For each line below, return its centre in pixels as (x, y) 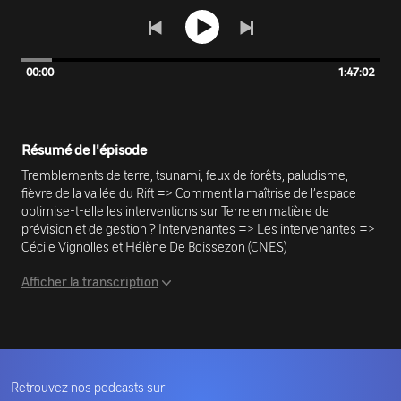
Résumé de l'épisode (84, 150)
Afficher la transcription (90, 282)
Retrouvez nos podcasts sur (88, 387)
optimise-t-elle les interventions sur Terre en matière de (175, 211)
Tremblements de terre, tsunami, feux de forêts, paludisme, (185, 175)
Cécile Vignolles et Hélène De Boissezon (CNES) (154, 247)
